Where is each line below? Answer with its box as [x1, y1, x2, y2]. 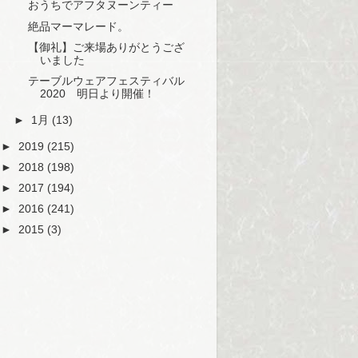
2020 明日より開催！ [39, 87, 155, 100]
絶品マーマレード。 [27, 20, 129, 33]
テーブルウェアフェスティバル [27, 74, 185, 87]
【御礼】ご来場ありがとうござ [27, 41, 185, 54]
